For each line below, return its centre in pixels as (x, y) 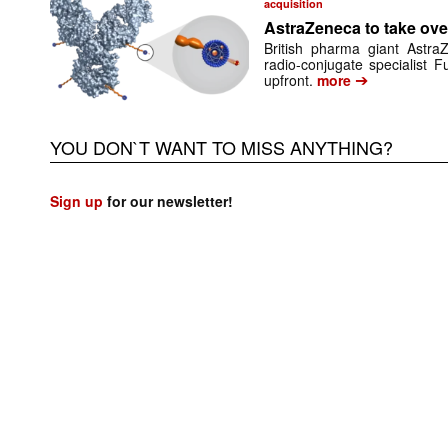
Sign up (76, 201)
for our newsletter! (168, 201)
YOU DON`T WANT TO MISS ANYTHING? (221, 147)
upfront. (289, 80)
